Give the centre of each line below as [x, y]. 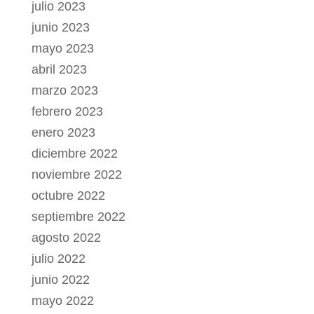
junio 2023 [60, 28]
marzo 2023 [64, 91]
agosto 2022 [66, 238]
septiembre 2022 [78, 217]
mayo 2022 [62, 301]
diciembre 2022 [74, 154]
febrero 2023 [67, 112]
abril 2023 [59, 70]
